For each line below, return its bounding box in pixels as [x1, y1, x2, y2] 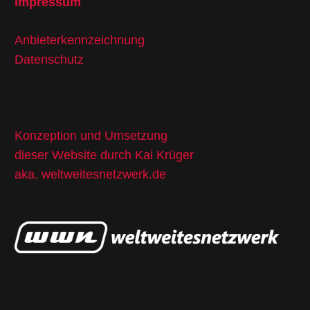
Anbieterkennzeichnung [15, 33, 145, 47]
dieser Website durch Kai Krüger [15, 148, 194, 162]
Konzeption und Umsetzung [15, 129, 167, 143]
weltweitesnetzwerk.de [42, 167, 166, 181]
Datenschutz [15, 53, 84, 66]
